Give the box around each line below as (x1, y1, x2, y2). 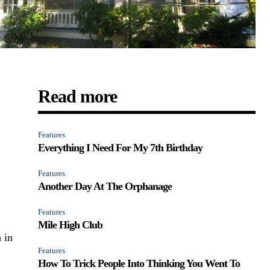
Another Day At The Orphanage (38, 180, 172, 192)
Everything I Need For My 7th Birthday (38, 141, 203, 154)
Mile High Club (38, 218, 103, 231)
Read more (38, 86, 118, 106)
